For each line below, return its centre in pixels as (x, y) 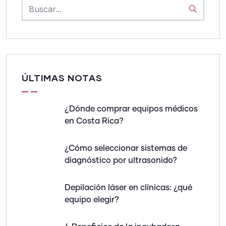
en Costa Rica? (94, 121)
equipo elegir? (92, 200)
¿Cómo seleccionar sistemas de (126, 148)
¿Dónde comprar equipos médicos (131, 109)
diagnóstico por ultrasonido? (121, 160)
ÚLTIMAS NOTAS (62, 77)
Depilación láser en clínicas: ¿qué (128, 187)
